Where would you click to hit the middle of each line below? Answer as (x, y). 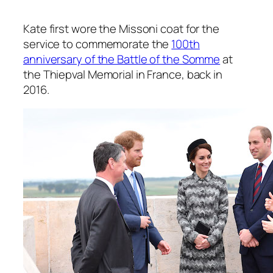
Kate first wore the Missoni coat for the (121, 28)
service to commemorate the (97, 44)
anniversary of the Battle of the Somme (122, 59)
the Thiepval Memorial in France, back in (123, 74)
